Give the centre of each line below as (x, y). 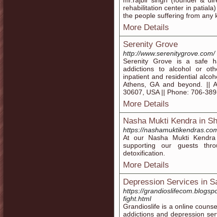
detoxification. (144, 153)
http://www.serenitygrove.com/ (169, 53)
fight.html (137, 199)
